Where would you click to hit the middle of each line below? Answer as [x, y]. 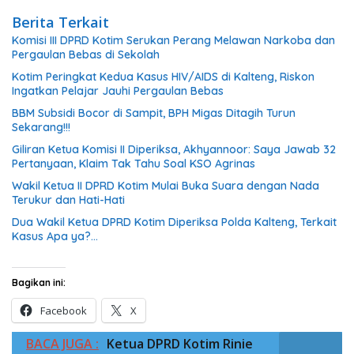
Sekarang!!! [41, 128]
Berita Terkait [60, 23]
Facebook [64, 311]
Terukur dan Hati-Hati [70, 200]
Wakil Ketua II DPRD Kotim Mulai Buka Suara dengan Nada [166, 186]
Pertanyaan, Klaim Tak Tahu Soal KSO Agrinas [134, 164]
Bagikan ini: [39, 283]
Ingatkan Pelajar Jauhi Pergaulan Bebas [118, 91]
